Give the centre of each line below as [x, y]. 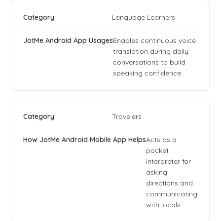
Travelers [127, 117]
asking [157, 172]
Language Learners [144, 18]
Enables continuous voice [155, 41]
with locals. [164, 205]
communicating [172, 194]
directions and [170, 183]
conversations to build [149, 62]
